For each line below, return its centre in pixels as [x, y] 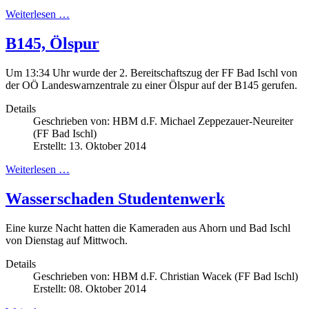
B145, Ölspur [52, 43]
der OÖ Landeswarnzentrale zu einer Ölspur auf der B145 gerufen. [151, 85]
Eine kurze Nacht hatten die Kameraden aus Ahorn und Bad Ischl [148, 228]
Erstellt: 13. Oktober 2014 [90, 146]
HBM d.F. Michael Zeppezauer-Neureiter [203, 121]
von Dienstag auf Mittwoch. [67, 240]
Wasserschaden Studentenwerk [115, 198]
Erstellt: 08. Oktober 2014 [90, 288]
